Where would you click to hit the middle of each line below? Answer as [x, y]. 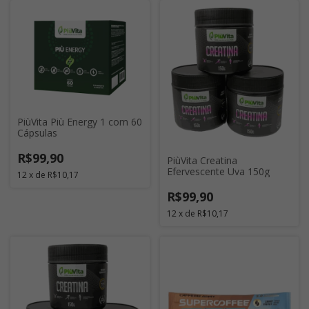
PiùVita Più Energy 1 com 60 [80, 122]
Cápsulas [37, 133]
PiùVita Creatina [202, 161]
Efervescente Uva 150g [218, 172]
